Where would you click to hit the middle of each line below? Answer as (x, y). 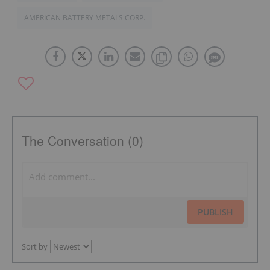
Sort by (35, 246)
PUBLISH (215, 212)
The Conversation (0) (83, 140)
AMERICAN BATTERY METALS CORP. (85, 17)
